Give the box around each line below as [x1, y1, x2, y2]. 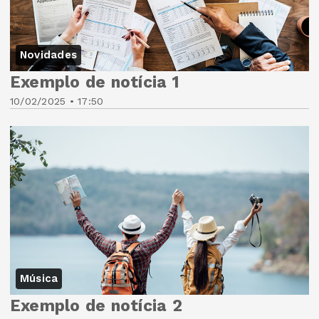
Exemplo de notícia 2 [10, 296, 182, 315]
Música [20, 271, 58, 285]
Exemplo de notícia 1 [10, 73, 179, 93]
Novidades [20, 48, 78, 62]
